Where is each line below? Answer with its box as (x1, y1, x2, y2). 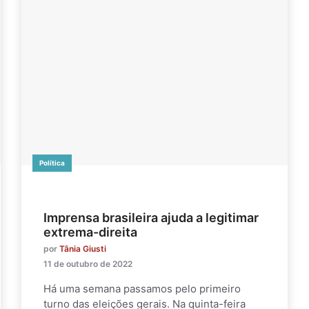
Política (39, 158, 65, 167)
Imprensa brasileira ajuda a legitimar (43, 210, 259, 225)
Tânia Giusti (59, 243, 106, 254)
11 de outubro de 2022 (43, 258, 132, 269)
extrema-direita (43, 224, 137, 239)
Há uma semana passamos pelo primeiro (43, 281, 241, 295)
